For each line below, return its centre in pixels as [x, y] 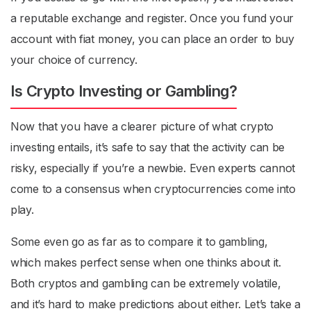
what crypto [243, 126]
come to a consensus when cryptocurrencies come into [153, 189]
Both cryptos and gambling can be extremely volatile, [146, 283]
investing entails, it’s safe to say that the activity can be [148, 147]
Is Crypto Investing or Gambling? [124, 91]
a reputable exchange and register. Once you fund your [152, 18]
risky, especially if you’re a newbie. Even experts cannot [153, 168]
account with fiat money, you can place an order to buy [152, 39]
